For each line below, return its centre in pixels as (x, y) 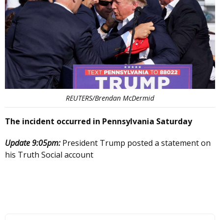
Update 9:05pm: (34, 143)
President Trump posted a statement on (137, 143)
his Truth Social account (49, 155)
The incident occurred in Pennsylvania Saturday (98, 122)
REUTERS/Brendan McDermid (110, 98)
